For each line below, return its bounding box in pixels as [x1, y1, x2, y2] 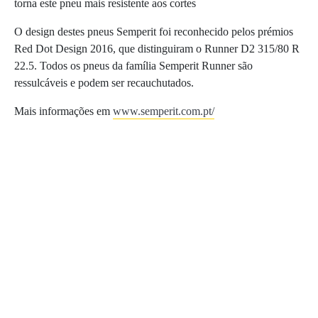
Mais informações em [14, 104, 113, 117]
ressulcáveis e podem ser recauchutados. [14, 76, 194, 89]
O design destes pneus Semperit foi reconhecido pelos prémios [14, 25, 293, 38]
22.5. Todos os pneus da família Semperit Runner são [14, 59, 253, 72]
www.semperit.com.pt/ [113, 104, 214, 117]
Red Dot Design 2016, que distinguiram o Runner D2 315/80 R [14, 42, 300, 55]
